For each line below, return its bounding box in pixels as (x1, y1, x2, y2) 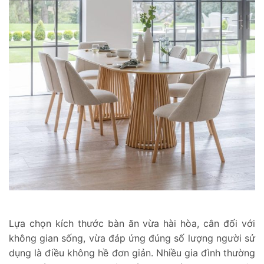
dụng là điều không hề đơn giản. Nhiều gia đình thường (9, 246, 255, 259)
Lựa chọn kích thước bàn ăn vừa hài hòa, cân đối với (9, 217, 255, 229)
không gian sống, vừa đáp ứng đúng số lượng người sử (9, 232, 255, 244)
